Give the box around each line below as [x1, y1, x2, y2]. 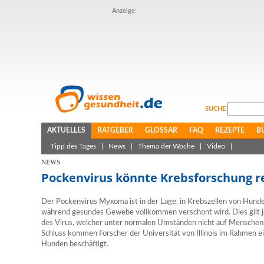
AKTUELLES [47, 127, 85, 134]
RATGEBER [97, 127, 133, 134]
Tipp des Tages [51, 143, 96, 150]
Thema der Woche [138, 143, 194, 150]
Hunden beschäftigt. [41, 240, 108, 248]
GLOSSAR [145, 127, 177, 134]
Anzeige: [112, 8, 137, 14]
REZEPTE [215, 127, 245, 134]
